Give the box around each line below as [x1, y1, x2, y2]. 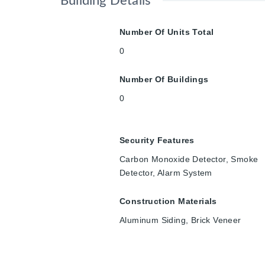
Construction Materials [119, 196, 217, 206]
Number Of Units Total [119, 27, 214, 37]
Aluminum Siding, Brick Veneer [119, 215, 241, 225]
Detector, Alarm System [119, 168, 212, 178]
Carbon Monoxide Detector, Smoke [119, 154, 258, 164]
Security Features [119, 135, 195, 146]
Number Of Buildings [119, 75, 209, 85]
